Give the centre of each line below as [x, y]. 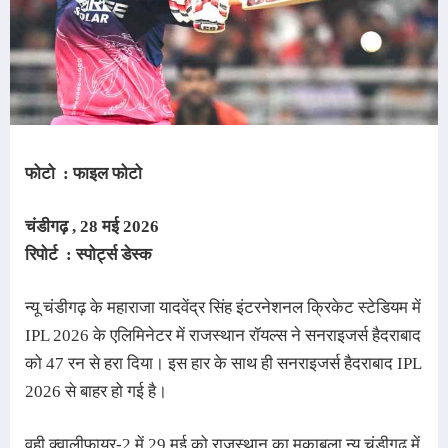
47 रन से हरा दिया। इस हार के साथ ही [161, 363]
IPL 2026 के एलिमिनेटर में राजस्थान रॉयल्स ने [165, 335]
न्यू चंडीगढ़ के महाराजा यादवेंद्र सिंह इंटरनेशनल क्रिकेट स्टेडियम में [223, 307]
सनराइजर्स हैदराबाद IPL [349, 363]
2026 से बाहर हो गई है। [96, 391]
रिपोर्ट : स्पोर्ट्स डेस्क [90, 254]
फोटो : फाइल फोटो [85, 173]
